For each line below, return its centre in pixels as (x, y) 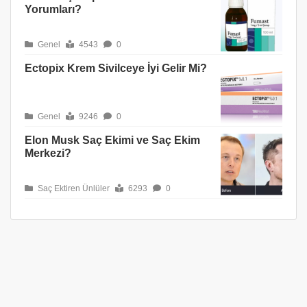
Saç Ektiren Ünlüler (73, 188)
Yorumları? (53, 9)
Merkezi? (48, 153)
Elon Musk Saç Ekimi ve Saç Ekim (112, 140)
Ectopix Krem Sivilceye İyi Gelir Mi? (116, 68)
